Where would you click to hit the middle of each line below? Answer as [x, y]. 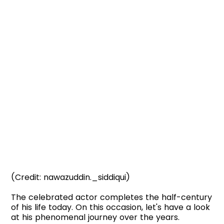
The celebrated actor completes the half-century [112, 197]
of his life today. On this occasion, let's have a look [111, 207]
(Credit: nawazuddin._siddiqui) [71, 177]
